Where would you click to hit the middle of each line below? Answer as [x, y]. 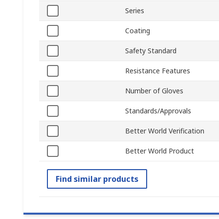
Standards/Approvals [158, 111]
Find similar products [97, 179]
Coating [138, 31]
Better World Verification [165, 131]
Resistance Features [158, 71]
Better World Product [160, 151]
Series [135, 11]
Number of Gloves [154, 91]
